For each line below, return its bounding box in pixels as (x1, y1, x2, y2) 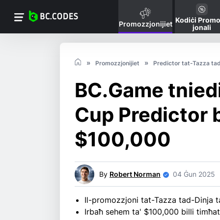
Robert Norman (110, 170, 161, 179)
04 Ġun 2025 (173, 170, 215, 179)
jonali (192, 23, 212, 31)
